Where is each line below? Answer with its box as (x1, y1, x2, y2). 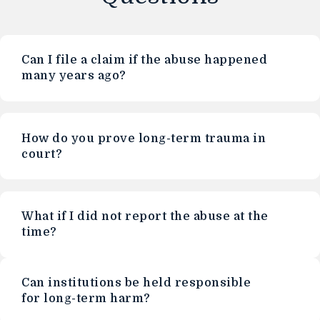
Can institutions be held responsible (21, 276, 251, 290)
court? (21, 146, 63, 161)
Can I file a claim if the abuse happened (21, 53, 268, 67)
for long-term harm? (21, 291, 151, 306)
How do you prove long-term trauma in (21, 131, 266, 145)
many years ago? (21, 69, 126, 83)
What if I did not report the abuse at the (21, 209, 269, 224)
